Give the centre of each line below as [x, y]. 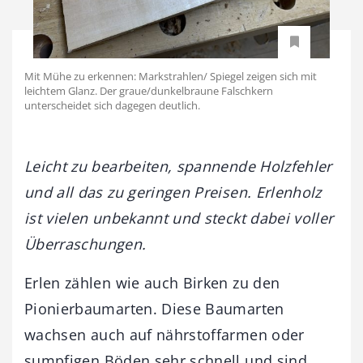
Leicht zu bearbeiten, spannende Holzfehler [178, 166]
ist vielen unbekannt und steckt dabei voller [179, 218]
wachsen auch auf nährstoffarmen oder [164, 334]
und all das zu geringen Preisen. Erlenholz [173, 192]
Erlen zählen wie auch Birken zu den [152, 282]
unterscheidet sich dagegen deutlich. [112, 105]
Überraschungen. [85, 243]
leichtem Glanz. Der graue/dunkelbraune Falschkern [149, 90]
